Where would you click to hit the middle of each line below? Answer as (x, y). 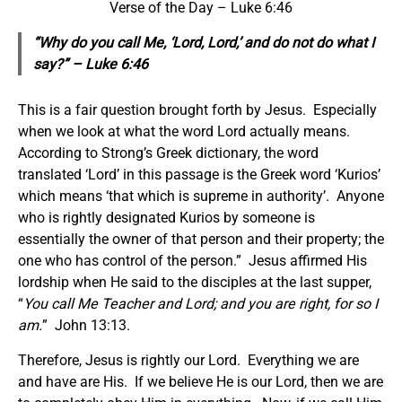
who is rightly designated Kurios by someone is (166, 217)
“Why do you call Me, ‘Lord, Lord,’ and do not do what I (203, 43)
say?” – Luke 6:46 (90, 65)
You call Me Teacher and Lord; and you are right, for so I (201, 303)
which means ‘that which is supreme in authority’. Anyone (201, 196)
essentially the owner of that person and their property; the (201, 239)
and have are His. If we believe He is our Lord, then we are (201, 381)
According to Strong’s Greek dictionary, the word (168, 153)
